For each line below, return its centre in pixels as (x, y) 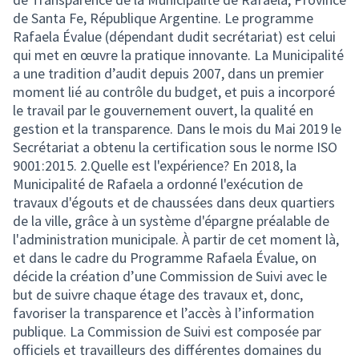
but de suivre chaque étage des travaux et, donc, (158, 294)
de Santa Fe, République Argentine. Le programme (163, 18)
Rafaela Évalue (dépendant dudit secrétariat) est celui (174, 36)
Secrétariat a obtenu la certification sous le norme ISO (175, 147)
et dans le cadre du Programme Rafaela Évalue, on (165, 258)
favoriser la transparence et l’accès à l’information (163, 313)
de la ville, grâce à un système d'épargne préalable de (171, 221)
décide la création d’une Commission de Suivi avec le (170, 276)
